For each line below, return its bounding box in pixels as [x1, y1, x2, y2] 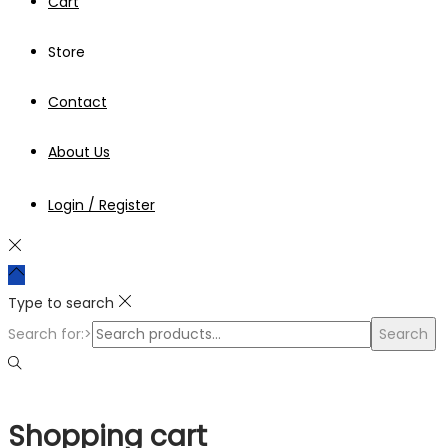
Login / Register [48, 194, 155, 215]
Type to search [8, 292, 114, 313]
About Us [48, 141, 110, 162]
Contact [48, 91, 107, 112]
